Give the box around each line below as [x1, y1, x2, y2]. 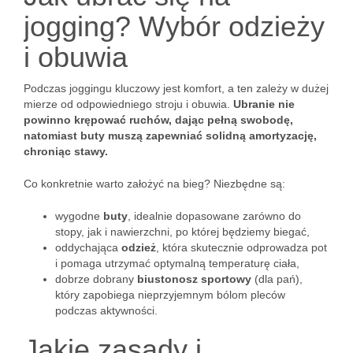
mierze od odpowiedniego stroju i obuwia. [24, 98, 233, 110]
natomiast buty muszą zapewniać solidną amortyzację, [24, 129, 317, 142]
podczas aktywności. [55, 304, 158, 317]
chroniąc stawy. [24, 145, 108, 158]
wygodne [55, 210, 103, 222]
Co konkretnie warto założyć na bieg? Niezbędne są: [24, 177, 285, 190]
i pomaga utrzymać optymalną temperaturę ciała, [55, 257, 299, 269]
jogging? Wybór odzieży [24, 10, 325, 43]
